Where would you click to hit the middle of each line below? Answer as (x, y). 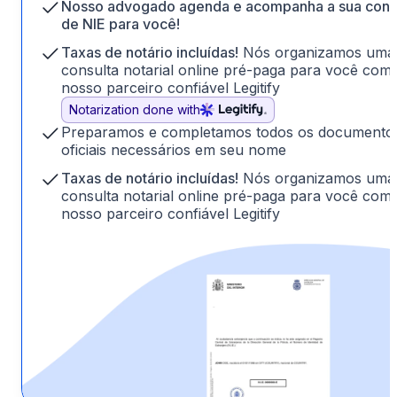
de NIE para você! (121, 24)
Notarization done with (135, 110)
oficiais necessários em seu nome (174, 150)
